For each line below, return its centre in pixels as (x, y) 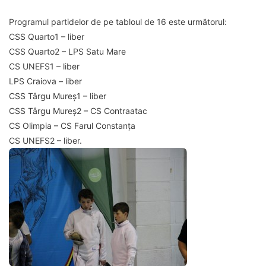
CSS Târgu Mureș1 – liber (58, 96)
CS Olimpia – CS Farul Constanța (72, 125)
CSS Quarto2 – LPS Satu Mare (67, 51)
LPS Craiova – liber (45, 81)
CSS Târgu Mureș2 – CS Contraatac (78, 110)
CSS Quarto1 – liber (47, 36)
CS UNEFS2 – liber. (45, 140)
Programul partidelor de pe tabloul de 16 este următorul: (118, 21)
